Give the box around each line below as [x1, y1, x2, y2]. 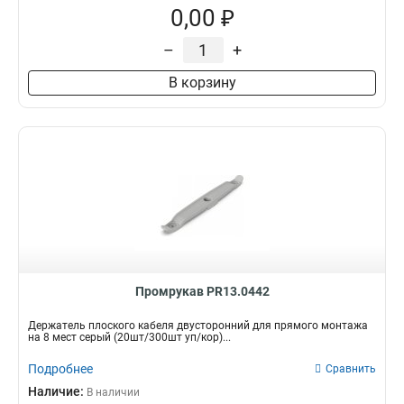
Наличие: [28, 384, 87, 399]
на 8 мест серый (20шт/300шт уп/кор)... [28, 331, 231, 344]
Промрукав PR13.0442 [134, 284, 270, 298]
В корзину [168, 74, 236, 91]
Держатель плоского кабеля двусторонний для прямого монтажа [28, 319, 368, 332]
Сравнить [326, 363, 376, 375]
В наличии [87, 386, 140, 399]
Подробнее [28, 362, 93, 376]
